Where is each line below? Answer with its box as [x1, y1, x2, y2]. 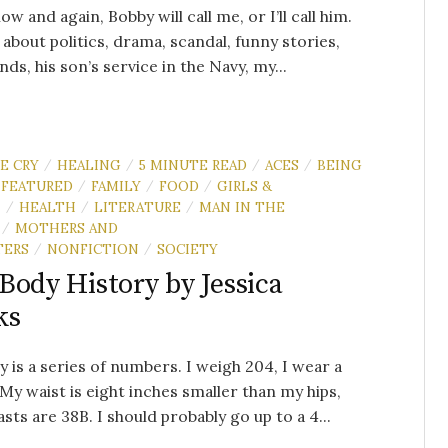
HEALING [57, 156, 121, 175]
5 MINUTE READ [139, 156, 247, 175]
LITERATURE [94, 198, 181, 217]
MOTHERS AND [15, 219, 118, 238]
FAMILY [91, 177, 141, 196]
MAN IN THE [199, 198, 285, 217]
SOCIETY [157, 240, 218, 259]
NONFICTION [47, 240, 139, 259]
